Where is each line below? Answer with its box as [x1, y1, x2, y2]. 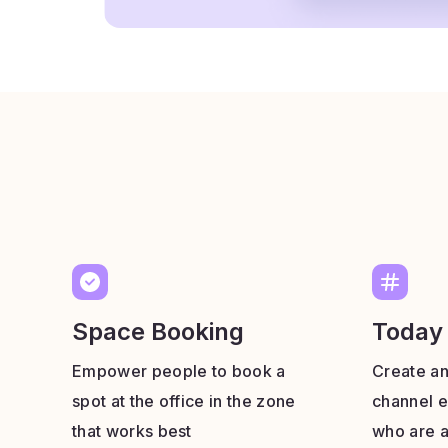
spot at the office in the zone [72, 391, 296, 411]
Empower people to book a [72, 361, 286, 381]
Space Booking [72, 317, 244, 346]
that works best [72, 421, 192, 441]
